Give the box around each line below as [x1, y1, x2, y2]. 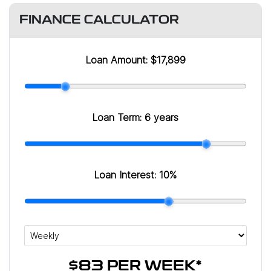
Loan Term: [92, 111, 145, 124]
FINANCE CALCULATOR [19, 15, 179, 27]
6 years [145, 111, 179, 124]
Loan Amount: [85, 54, 151, 67]
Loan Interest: [94, 169, 160, 181]
